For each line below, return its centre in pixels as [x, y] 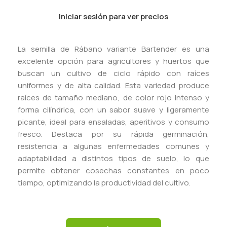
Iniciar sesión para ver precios [113, 16]
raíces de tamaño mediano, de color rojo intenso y [113, 97]
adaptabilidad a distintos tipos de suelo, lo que [113, 158]
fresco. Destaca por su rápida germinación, [113, 134]
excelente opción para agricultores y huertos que [113, 61]
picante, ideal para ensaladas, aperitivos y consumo [113, 122]
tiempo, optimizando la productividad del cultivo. [104, 182]
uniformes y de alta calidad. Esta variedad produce [113, 85]
